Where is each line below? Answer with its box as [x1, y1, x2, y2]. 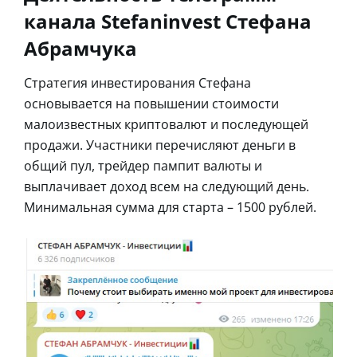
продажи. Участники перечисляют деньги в [24, 135, 296, 154]
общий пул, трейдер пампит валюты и [24, 156, 262, 175]
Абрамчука [24, 34, 137, 61]
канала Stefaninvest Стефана [24, 7, 312, 34]
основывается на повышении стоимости [24, 94, 279, 112]
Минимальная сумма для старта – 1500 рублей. [24, 198, 316, 216]
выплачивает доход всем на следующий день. [24, 177, 309, 195]
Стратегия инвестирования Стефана [24, 73, 251, 92]
